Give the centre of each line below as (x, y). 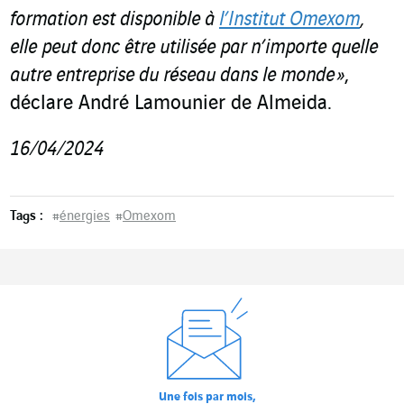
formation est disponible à (115, 19)
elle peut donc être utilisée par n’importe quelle (194, 47)
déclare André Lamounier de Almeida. (171, 103)
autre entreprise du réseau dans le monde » (177, 75)
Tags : (27, 216)
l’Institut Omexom (289, 19)
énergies (85, 216)
